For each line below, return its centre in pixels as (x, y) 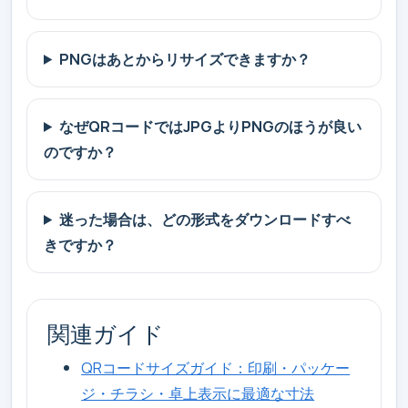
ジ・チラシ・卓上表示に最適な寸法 (198, 393)
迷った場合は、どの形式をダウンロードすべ (205, 219)
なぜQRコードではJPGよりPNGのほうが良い (211, 126)
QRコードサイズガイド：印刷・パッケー (216, 367)
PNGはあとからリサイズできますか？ (185, 58)
